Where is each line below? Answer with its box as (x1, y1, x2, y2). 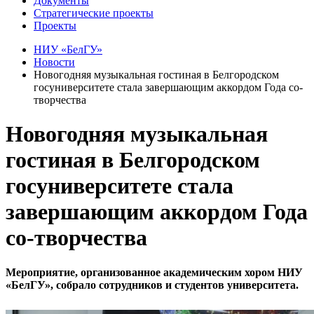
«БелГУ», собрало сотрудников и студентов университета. (6, 278, 299, 291)
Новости (34, 55, 75, 68)
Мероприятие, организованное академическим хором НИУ (6, 266, 303, 278)
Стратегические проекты (34, 6, 153, 19)
